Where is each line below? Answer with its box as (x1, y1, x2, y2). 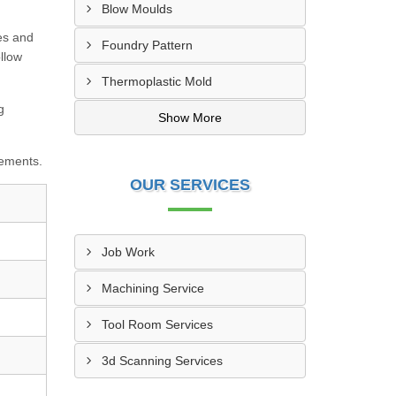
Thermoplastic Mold (101, 74, 212, 88)
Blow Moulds (101, 2, 172, 16)
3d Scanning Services (101, 354, 223, 368)
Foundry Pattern (101, 38, 193, 52)
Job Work (101, 245, 155, 259)
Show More (157, 110, 222, 125)
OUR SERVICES (129, 176, 250, 194)
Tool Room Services (101, 317, 213, 331)
